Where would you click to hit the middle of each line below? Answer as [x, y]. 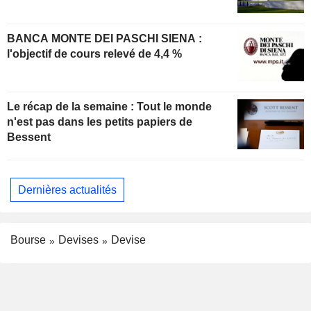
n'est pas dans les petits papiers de [100, 122]
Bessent [29, 137]
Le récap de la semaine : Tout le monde [109, 107]
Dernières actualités [67, 190]
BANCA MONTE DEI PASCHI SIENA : [104, 39]
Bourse [28, 240]
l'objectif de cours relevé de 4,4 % [94, 54]
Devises [78, 240]
